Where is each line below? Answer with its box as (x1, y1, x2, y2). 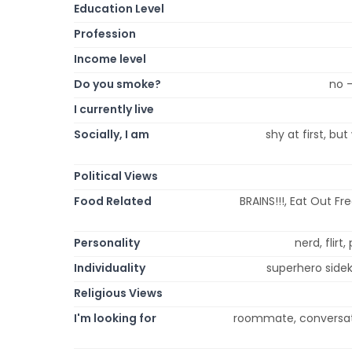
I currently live (74, 101, 154, 117)
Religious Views (74, 284, 163, 301)
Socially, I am (74, 126, 149, 142)
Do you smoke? (74, 75, 161, 92)
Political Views (74, 167, 158, 184)
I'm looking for (74, 310, 156, 326)
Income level (74, 50, 146, 67)
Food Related (74, 192, 152, 209)
